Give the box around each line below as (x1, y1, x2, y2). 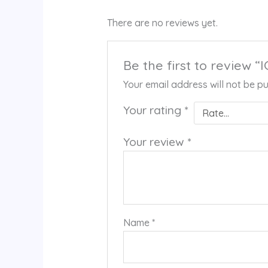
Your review (123, 134, 188, 149)
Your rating (123, 102, 185, 117)
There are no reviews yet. (106, 17, 218, 29)
